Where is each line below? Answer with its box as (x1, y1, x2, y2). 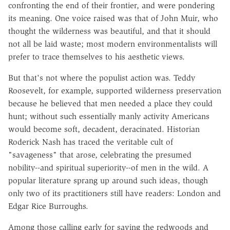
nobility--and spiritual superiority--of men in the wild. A (8, 162, 208, 172)
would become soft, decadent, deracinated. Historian (8, 124, 200, 134)
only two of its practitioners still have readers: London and (8, 188, 221, 198)
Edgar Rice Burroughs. (8, 201, 88, 211)
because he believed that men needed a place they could (8, 98, 213, 108)
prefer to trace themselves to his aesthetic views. (8, 51, 185, 62)
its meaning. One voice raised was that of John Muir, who (8, 13, 218, 23)
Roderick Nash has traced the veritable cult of (8, 137, 173, 147)
